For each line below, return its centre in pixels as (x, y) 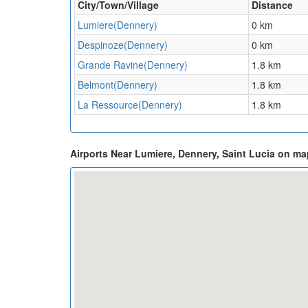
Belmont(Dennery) (118, 85)
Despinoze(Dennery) (123, 45)
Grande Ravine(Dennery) (133, 65)
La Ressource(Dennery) (130, 105)
